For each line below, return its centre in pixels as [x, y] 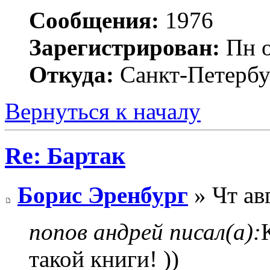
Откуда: [71, 74]
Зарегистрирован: [124, 47]
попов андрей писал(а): [145, 232]
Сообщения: [94, 20]
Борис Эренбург [103, 195]
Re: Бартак [65, 156]
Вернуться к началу [103, 111]
